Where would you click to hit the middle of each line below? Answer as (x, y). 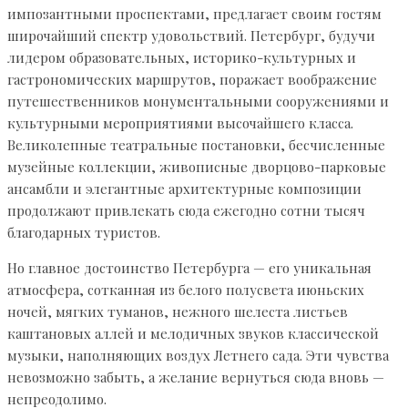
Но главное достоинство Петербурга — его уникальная (189, 268)
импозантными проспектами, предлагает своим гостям (194, 14)
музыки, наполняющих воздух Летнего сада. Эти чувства (198, 356)
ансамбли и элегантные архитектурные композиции (184, 189)
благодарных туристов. (84, 233)
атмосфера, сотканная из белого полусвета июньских (186, 290)
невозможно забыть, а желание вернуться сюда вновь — (196, 377)
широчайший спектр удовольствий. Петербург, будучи (191, 36)
